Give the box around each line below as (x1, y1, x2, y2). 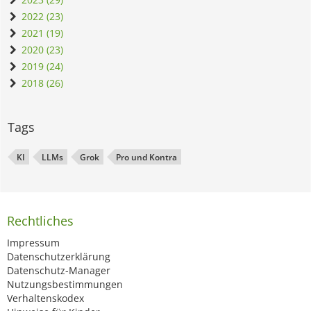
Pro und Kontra (116, 151, 177, 164)
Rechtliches (7, 212, 74, 230)
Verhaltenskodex (7, 292, 84, 305)
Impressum (7, 236, 60, 250)
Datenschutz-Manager (7, 264, 110, 278)
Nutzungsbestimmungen (7, 278, 123, 292)
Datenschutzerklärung (7, 250, 110, 264)
